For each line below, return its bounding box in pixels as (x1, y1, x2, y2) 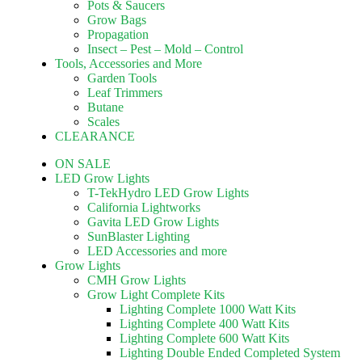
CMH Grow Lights (87, 273, 186, 287)
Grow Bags (87, 13, 146, 27)
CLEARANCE (55, 129, 135, 143)
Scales (87, 115, 120, 128)
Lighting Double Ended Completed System (120, 346, 340, 360)
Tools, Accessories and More (55, 57, 202, 70)
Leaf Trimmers (87, 86, 162, 99)
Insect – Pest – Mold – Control (87, 42, 243, 56)
